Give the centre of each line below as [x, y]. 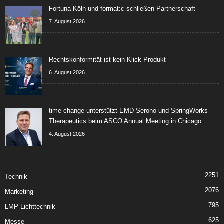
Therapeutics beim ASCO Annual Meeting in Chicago [125, 121]
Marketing [19, 191]
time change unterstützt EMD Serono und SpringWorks [128, 110]
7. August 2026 [67, 21]
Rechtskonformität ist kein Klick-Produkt [107, 59]
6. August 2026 [67, 72]
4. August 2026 [67, 134]
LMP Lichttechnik [30, 206]
